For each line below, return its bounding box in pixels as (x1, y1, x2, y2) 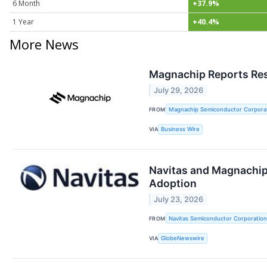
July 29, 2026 (154, 85, 204, 95)
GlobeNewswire (161, 235, 205, 242)
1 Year (13, 16, 34, 27)
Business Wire (161, 126, 200, 133)
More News (10, 35, 79, 53)
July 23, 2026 (154, 195, 204, 204)
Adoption (149, 176, 197, 190)
